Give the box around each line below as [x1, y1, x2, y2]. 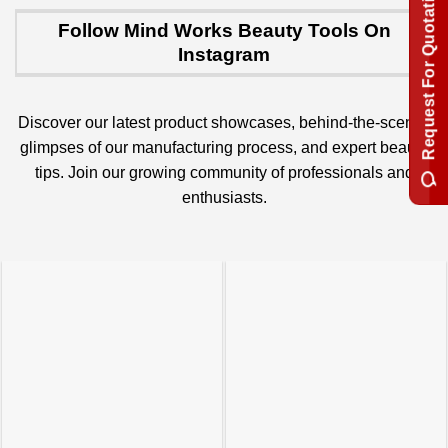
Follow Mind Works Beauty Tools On [57, 20, 391, 42]
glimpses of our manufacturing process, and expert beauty [20, 139, 428, 157]
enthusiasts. [181, 189, 267, 207]
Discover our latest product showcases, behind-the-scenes [17, 114, 431, 132]
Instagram [178, 44, 270, 66]
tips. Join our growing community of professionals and [34, 164, 414, 182]
